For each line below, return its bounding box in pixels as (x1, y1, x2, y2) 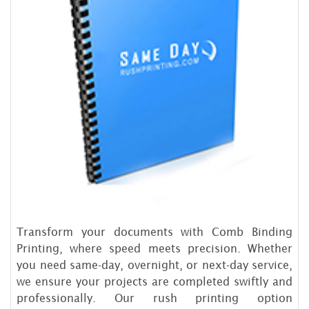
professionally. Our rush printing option (17, 291, 292, 304)
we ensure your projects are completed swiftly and (17, 275, 292, 288)
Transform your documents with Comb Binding (17, 225, 292, 238)
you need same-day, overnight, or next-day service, (17, 258, 292, 271)
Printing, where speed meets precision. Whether (17, 241, 292, 255)
